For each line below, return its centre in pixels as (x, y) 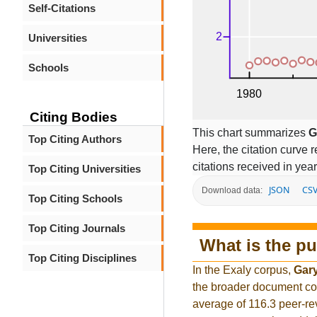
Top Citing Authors (75, 139)
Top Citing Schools (75, 198)
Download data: (232, 191)
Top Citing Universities (85, 169)
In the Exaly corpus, (243, 270)
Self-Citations (62, 8)
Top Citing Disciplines (82, 258)
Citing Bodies (74, 117)
